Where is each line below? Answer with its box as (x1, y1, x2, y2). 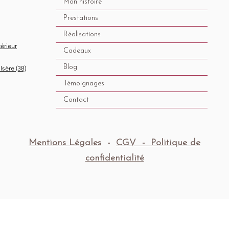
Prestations (63, 14, 98, 22)
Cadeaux (63, 47, 91, 55)
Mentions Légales (29, 138, 101, 148)
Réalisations (63, 31, 101, 38)
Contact (63, 96, 89, 104)
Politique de (151, 138, 200, 148)
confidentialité (85, 153, 144, 163)
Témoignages (63, 80, 104, 87)
